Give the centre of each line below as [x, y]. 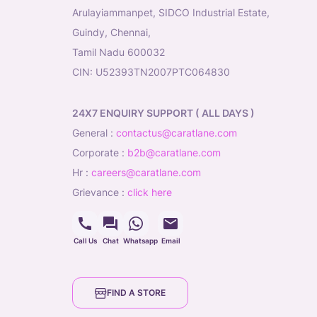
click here [150, 192]
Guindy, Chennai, [111, 32]
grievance [99, 192]
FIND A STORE [136, 293]
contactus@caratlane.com [177, 133]
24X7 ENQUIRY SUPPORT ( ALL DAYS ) [167, 113]
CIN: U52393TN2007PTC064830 [151, 72]
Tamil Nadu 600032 [119, 52]
